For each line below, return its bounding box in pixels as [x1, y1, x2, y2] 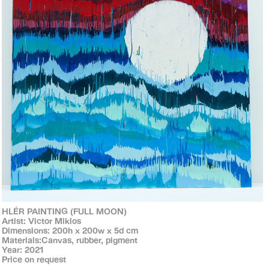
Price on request [2, 254, 67, 265]
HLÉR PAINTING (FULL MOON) [2, 206, 127, 217]
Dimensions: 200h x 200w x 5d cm [2, 225, 139, 236]
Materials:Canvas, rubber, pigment [2, 235, 138, 246]
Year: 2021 [2, 244, 44, 255]
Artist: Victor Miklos [2, 216, 82, 226]
